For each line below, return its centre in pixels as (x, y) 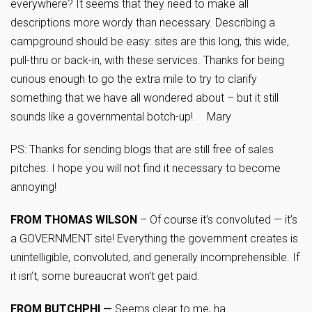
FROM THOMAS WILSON (74, 220)
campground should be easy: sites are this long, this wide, (150, 41)
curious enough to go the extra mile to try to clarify (134, 79)
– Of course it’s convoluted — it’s (217, 220)
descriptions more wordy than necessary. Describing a (143, 23)
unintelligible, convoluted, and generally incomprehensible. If (155, 257)
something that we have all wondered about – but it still (145, 98)
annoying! (33, 187)
